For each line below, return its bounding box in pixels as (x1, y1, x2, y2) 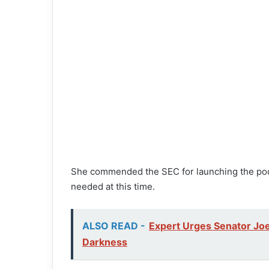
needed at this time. (71, 181, 155, 193)
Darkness (82, 236, 127, 249)
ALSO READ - (82, 220, 145, 232)
